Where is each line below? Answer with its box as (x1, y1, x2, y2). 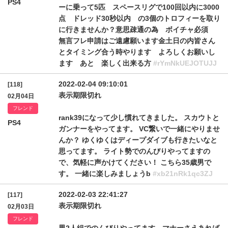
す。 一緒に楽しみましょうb (59, 169, 153, 178)
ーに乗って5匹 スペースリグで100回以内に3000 (59, 3, 219, 11)
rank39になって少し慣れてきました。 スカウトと (59, 113, 219, 122)
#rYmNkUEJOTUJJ (153, 59, 217, 67)
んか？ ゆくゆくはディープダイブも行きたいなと (59, 136, 217, 144)
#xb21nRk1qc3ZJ (153, 169, 213, 178)
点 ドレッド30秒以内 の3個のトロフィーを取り (59, 14, 220, 22)
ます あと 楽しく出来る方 (59, 59, 153, 67)
